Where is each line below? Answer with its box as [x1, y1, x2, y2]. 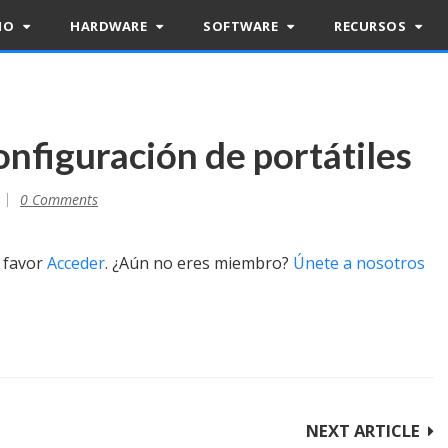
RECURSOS [334, 17, 410, 35]
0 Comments [20, 190, 98, 209]
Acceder [47, 252, 105, 274]
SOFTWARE [203, 17, 282, 35]
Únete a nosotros [293, 252, 425, 274]
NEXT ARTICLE [306, 419, 420, 442]
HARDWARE [70, 17, 151, 35]
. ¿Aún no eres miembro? [105, 252, 293, 274]
